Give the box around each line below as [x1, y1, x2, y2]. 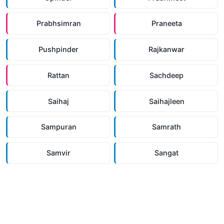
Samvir [46, 148, 70, 157]
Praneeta [151, 19, 182, 28]
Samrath [152, 122, 181, 131]
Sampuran [40, 122, 76, 131]
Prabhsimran [36, 19, 81, 28]
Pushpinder [38, 45, 78, 54]
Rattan [47, 70, 69, 79]
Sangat [154, 148, 178, 157]
